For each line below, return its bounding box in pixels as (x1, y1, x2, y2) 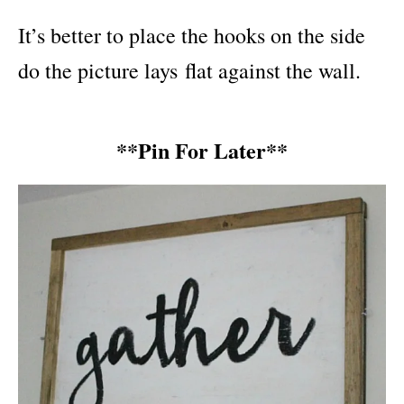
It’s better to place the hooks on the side (18, 21, 365, 50)
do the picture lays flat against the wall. (18, 56, 361, 86)
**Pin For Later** (116, 134, 288, 167)
